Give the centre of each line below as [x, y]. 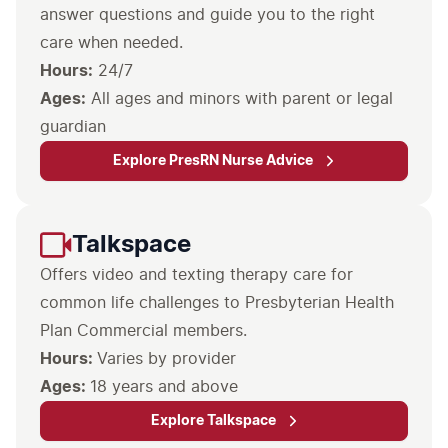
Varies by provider [166, 359]
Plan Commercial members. [143, 331]
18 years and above [164, 387]
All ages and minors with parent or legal [239, 99]
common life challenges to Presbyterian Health [217, 303]
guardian [73, 127]
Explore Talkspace [213, 421]
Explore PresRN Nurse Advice [213, 161]
